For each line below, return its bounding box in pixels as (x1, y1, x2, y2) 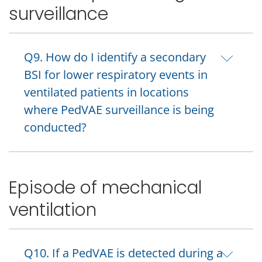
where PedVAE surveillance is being (24, 101, 214, 118)
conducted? (24, 119, 87, 135)
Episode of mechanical (9, 175, 202, 200)
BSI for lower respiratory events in (24, 66, 208, 82)
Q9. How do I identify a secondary (24, 49, 206, 65)
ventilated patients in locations (24, 84, 189, 100)
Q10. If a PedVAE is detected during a (24, 244, 223, 261)
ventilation (9, 198, 96, 222)
